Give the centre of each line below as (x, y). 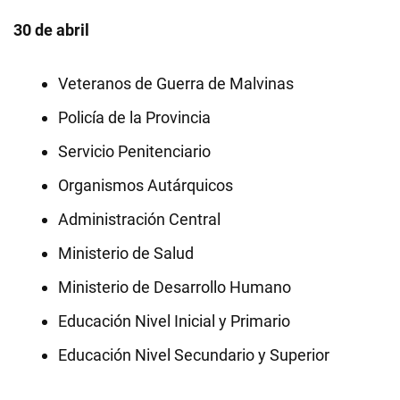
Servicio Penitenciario (134, 151)
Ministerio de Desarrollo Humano (175, 287)
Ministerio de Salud (126, 253)
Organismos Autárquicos (146, 185)
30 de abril (51, 30)
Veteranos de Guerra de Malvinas (176, 83)
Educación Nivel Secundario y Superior (194, 355)
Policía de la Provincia (134, 117)
